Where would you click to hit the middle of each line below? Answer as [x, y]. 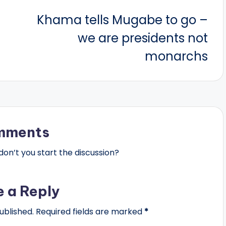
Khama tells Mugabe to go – [122, 20]
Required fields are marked [90, 212]
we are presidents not [143, 38]
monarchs [176, 56]
